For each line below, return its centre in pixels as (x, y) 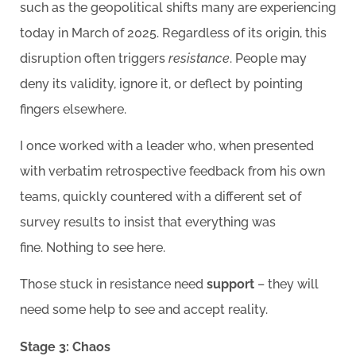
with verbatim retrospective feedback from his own (172, 171)
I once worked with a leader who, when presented (167, 145)
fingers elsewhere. (75, 109)
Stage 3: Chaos (65, 346)
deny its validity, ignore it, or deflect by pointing (161, 83)
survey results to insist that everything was (148, 222)
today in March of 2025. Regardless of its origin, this (173, 33)
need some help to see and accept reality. (145, 310)
